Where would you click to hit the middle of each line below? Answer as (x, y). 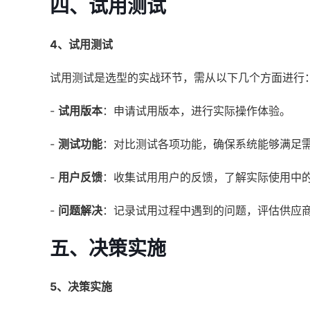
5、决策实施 (81, 286)
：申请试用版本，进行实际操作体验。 (197, 111)
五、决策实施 (108, 248)
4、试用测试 (81, 44)
